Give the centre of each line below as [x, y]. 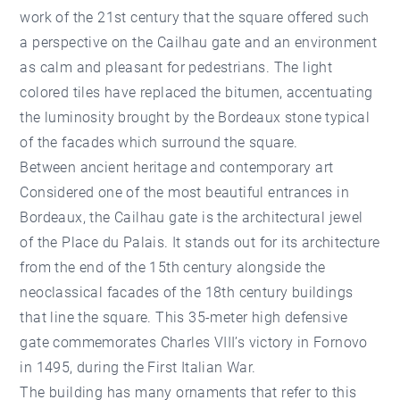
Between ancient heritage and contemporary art [177, 167]
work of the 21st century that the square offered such [195, 17]
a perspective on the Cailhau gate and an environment [199, 42]
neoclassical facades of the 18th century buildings [187, 292]
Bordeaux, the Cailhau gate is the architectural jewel [192, 217]
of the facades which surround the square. [159, 142]
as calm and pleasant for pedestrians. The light [176, 67]
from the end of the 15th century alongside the [173, 267]
